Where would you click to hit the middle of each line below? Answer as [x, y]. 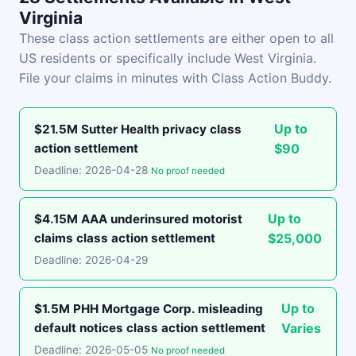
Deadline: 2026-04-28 [93, 170]
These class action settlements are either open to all [176, 38]
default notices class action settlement [150, 328]
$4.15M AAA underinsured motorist [138, 219]
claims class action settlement [125, 238]
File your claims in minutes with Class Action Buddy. [175, 78]
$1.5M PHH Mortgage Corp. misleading [149, 309]
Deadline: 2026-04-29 [91, 260]
